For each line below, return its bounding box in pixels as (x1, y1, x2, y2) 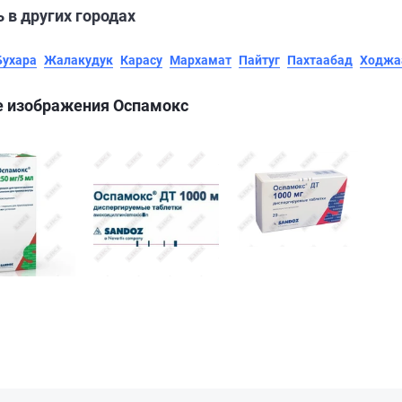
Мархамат (170, 53, 232, 67)
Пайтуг (239, 53, 280, 67)
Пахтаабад (287, 53, 353, 67)
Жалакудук (44, 53, 113, 67)
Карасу (120, 53, 162, 67)
